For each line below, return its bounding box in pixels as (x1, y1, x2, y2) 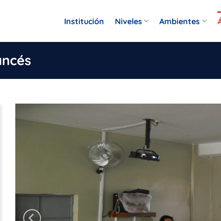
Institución (64, 16, 105, 26)
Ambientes (159, 16, 200, 26)
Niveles (115, 16, 143, 26)
